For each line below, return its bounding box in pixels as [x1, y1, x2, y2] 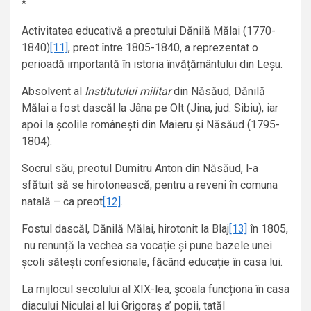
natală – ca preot [22, 195, 103, 209]
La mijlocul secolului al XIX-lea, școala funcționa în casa [22, 283, 289, 296]
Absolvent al [22, 85, 85, 99]
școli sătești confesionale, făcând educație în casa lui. [22, 255, 283, 269]
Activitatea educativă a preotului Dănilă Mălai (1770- [22, 24, 276, 38]
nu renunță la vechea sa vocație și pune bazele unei [22, 239, 272, 253]
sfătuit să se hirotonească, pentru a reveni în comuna [22, 178, 278, 192]
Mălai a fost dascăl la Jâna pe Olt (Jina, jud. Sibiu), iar [22, 101, 278, 115]
